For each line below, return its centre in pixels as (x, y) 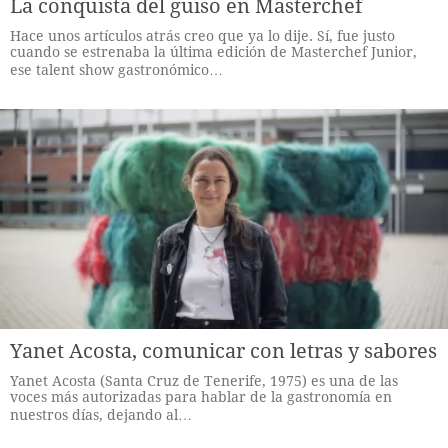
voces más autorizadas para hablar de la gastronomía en (201, 397)
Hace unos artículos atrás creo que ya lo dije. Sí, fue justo (202, 36)
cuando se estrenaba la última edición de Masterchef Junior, (213, 52)
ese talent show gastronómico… (116, 70)
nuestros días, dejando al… (101, 415)
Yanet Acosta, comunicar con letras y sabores (223, 351)
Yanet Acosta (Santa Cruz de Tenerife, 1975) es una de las (204, 381)
